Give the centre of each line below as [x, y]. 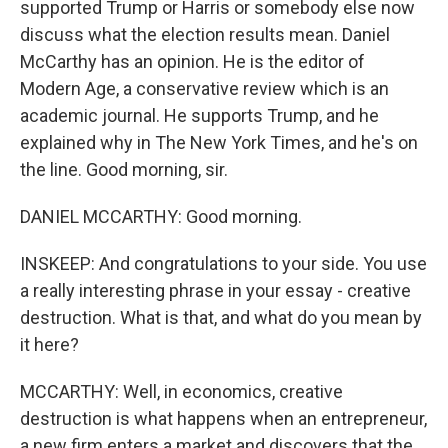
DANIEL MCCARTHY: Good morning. [161, 216]
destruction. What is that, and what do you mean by [221, 317]
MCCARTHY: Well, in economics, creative [181, 391]
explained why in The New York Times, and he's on [219, 142]
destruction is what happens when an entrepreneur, [223, 418]
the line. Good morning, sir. [124, 169]
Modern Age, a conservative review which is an [204, 88]
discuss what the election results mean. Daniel [205, 34]
